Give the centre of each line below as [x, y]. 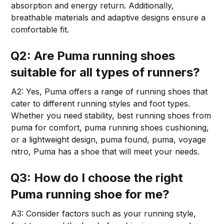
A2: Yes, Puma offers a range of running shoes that [109, 91]
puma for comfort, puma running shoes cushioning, [110, 127]
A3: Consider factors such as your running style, [104, 213]
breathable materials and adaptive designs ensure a [108, 17]
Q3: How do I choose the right [97, 177]
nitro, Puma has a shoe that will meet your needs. [105, 151]
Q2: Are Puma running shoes [93, 55]
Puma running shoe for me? [90, 194]
